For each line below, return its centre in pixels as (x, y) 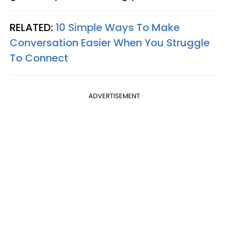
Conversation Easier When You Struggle (110, 42)
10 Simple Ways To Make (118, 27)
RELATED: (33, 27)
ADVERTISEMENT (114, 96)
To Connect (39, 58)
